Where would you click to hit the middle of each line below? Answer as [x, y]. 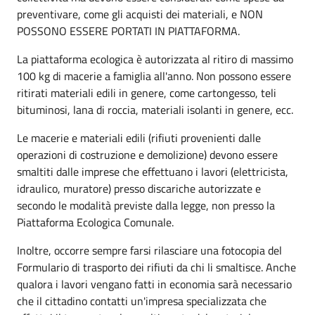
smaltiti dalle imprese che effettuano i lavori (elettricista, [153, 171]
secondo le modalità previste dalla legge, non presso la [146, 205]
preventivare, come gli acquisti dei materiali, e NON [140, 14]
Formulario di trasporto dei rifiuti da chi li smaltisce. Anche [156, 267]
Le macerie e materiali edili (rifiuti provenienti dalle [139, 137]
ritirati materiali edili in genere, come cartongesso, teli [147, 92]
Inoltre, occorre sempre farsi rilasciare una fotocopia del [149, 250]
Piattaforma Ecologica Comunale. [95, 222]
